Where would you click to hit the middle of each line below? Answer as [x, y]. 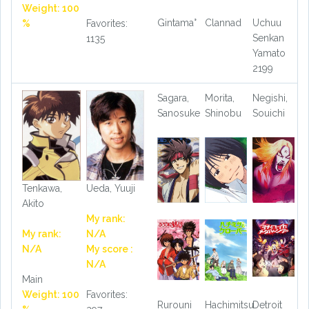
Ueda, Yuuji [110, 189]
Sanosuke [179, 113]
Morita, [219, 98]
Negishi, [270, 98]
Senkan [268, 38]
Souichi [268, 113]
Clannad [223, 22]
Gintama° [177, 22]
